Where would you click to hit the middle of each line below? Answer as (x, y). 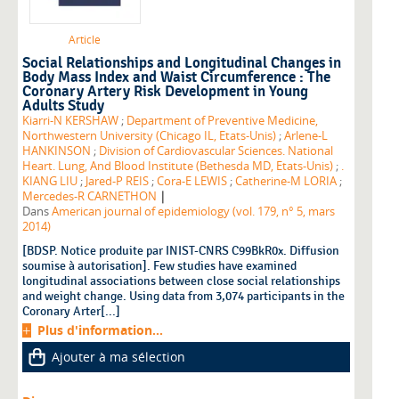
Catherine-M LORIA (286, 182)
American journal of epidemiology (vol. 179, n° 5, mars (193, 212)
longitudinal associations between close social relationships (181, 281)
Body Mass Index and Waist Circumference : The (176, 78)
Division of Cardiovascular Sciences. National (216, 151)
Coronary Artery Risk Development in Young (165, 92)
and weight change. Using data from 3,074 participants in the (183, 297)
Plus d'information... (100, 330)
